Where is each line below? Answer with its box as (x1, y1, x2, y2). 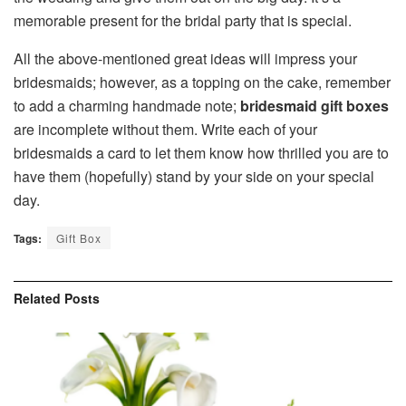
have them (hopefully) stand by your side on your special (14, 165, 374, 187)
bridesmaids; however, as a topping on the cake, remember (14, 71, 391, 92)
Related (14, 288, 61, 307)
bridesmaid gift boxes (240, 94, 389, 116)
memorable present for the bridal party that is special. (14, 9, 359, 31)
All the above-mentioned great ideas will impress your (14, 47, 357, 69)
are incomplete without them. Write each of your (14, 118, 317, 140)
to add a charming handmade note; (14, 94, 240, 116)
